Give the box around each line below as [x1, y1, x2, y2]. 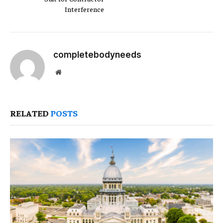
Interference [65, 4, 104, 14]
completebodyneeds [53, 50, 141, 60]
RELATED [10, 107, 50, 119]
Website [61, 68, 83, 76]
